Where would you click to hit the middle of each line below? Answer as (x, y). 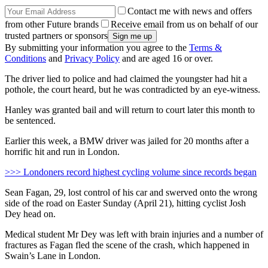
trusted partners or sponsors (56, 36)
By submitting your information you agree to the (97, 48)
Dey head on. (30, 214)
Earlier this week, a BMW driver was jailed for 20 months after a (127, 141)
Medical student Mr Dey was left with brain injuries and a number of (134, 234)
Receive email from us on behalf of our (184, 25)
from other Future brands (52, 25)
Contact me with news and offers (190, 11)
